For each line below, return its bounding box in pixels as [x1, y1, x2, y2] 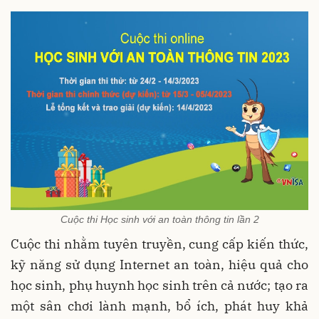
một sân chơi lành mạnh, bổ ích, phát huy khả [11, 298, 308, 315]
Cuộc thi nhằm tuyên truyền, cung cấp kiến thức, [11, 236, 308, 253]
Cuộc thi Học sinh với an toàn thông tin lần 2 [60, 214, 259, 226]
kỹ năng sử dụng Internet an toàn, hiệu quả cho [11, 256, 308, 273]
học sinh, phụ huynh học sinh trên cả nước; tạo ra [11, 277, 308, 294]
